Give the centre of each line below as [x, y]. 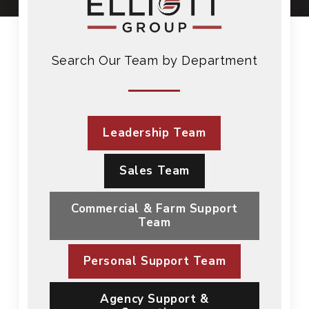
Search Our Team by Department [154, 61]
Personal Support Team [154, 261]
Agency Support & [154, 299]
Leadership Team [154, 133]
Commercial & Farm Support [154, 209]
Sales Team [154, 171]
